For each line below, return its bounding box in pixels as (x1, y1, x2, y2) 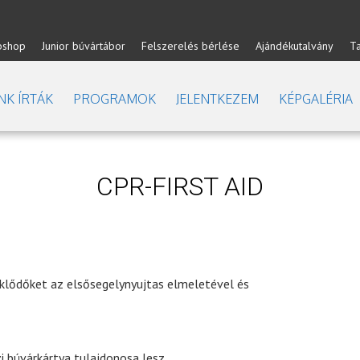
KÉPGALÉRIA (279, 91, 353, 107)
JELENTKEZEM (176, 91, 259, 107)
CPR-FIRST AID (96, 171, 264, 202)
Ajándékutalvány (256, 39, 333, 53)
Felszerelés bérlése (141, 39, 239, 53)
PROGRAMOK (73, 91, 156, 107)
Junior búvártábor (42, 39, 125, 53)
